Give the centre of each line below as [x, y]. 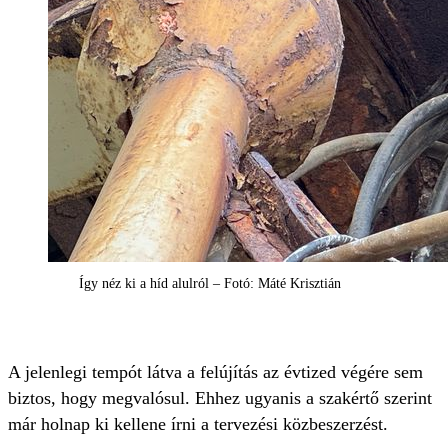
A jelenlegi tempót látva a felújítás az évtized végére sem [215, 372]
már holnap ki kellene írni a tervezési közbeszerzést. [198, 424]
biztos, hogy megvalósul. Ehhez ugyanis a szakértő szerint [220, 398]
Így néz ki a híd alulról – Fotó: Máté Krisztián [210, 283]
